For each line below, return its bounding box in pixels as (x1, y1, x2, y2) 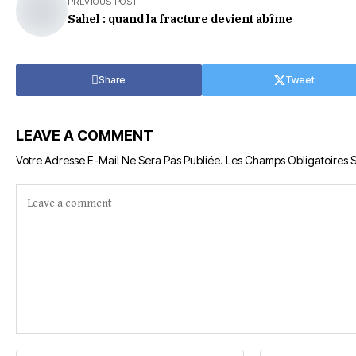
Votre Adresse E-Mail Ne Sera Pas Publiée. (16, 153, 223, 167)
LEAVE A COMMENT (16, 127, 153, 144)
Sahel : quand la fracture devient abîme (68, 11, 292, 26)
